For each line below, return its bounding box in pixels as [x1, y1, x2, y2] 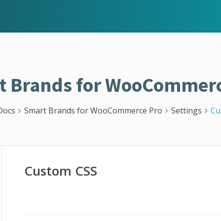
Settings [171, 105, 202, 116]
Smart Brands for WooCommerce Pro [24, 105, 162, 116]
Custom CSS [24, 162, 98, 180]
